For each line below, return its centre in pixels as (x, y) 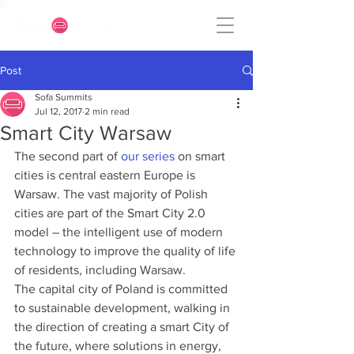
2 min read (107, 111)
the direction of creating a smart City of (123, 327)
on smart (201, 156)
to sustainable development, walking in (124, 308)
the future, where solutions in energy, (119, 346)
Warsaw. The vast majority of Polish (113, 194)
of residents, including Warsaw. (100, 270)
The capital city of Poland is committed (122, 289)
